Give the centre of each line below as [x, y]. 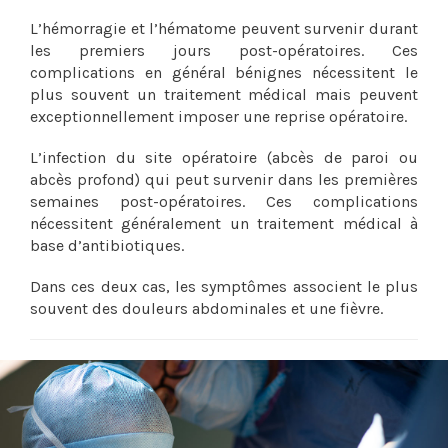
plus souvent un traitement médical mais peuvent [224, 94]
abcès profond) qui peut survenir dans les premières [224, 179]
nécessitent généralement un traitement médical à [224, 223]
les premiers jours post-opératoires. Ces [224, 50]
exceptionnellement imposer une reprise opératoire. [218, 116]
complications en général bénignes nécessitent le [224, 72]
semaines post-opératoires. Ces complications [224, 201]
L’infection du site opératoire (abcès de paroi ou [224, 157]
